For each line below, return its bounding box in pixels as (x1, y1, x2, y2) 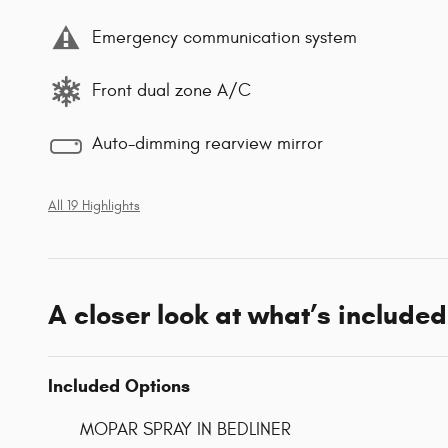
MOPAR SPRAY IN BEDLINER (80, 418, 291, 440)
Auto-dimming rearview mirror (92, 133, 323, 155)
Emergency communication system (92, 27, 357, 49)
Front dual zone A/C (92, 80, 251, 102)
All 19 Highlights (48, 197, 140, 214)
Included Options (48, 374, 190, 397)
